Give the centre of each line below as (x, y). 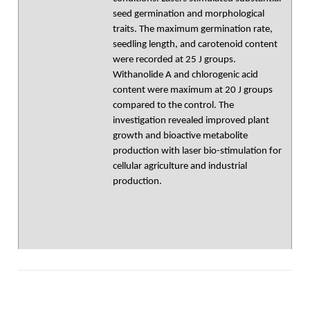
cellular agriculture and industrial (180, 166)
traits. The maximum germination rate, (193, 29)
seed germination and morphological (189, 14)
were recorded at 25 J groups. (174, 60)
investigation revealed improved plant (191, 121)
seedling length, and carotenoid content (195, 45)
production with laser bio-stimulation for (197, 151)
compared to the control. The (173, 106)
